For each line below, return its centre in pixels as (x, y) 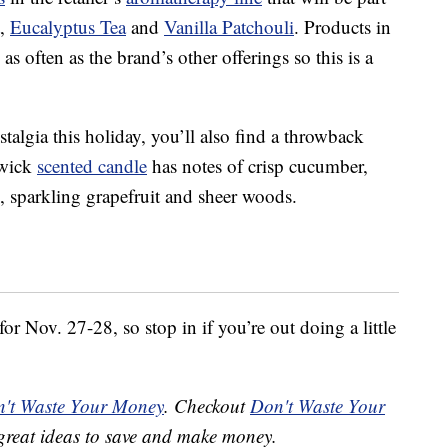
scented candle (92, 166)
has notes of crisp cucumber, (257, 166)
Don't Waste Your (317, 406)
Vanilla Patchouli (229, 27)
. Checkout (207, 406)
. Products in (342, 27)
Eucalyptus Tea (68, 27)
